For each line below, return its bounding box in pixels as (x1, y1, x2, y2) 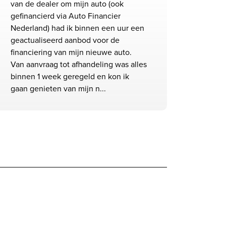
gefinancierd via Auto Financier (11, 10, 121, 22)
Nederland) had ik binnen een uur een (11, 22, 144, 34)
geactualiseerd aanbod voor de (11, 34, 120, 46)
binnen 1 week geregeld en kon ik (11, 71, 129, 82)
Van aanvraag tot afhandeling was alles (11, 59, 147, 70)
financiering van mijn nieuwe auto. (11, 46, 132, 58)
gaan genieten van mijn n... (11, 83, 106, 94)
